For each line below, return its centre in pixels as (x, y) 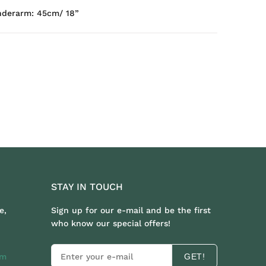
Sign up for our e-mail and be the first (131, 210)
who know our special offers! (111, 223)
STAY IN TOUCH (87, 187)
